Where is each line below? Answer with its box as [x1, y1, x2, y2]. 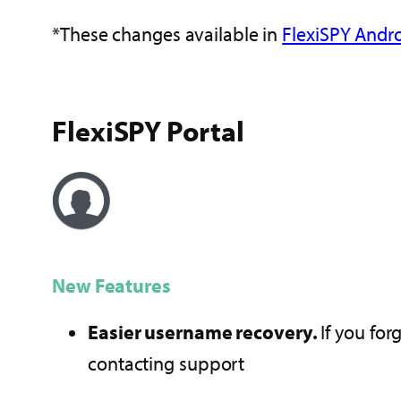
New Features [52, 273, 171, 299]
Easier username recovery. [88, 320, 321, 346]
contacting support [88, 351, 245, 377]
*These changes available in [52, 21, 283, 47]
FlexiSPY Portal [52, 113, 244, 149]
